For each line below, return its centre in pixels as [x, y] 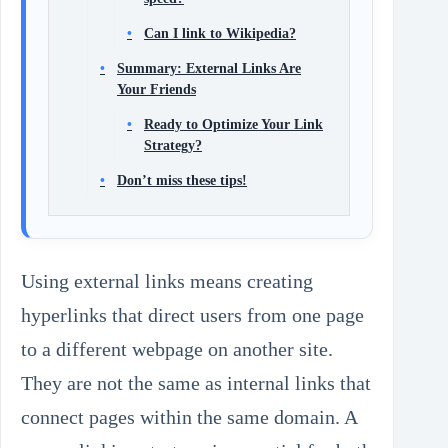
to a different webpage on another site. [177, 349]
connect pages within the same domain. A [189, 417]
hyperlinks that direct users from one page [192, 315]
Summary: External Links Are [209, 68]
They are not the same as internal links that [196, 383]
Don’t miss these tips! [182, 180]
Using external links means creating [167, 281]
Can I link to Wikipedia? [220, 33]
